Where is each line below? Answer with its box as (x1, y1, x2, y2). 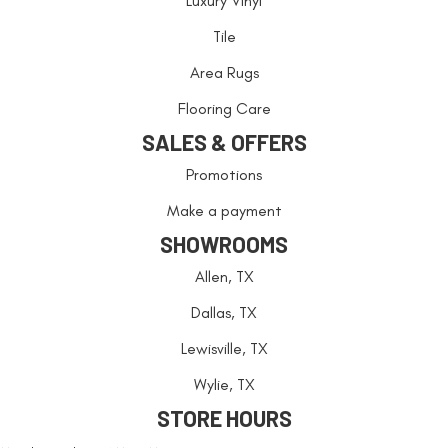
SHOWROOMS (160, 230, 288, 257)
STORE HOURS (156, 404, 292, 431)
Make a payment (166, 200, 282, 220)
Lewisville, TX (180, 338, 268, 358)
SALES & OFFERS (141, 128, 307, 155)
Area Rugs (189, 62, 259, 82)
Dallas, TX (191, 302, 257, 322)
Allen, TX (194, 266, 254, 286)
